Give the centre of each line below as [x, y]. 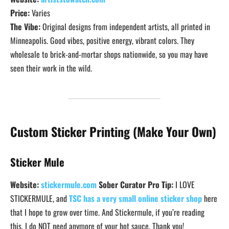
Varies [40, 13]
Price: [20, 13]
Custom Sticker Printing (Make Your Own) [113, 131]
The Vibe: [25, 26]
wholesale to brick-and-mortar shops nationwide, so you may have [109, 54]
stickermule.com [69, 184]
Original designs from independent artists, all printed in [125, 26]
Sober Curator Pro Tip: [137, 184]
